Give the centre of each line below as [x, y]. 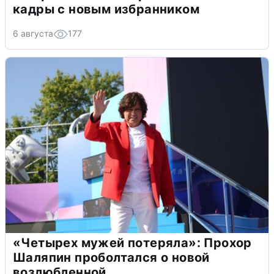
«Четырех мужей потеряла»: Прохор [132, 243]
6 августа [33, 33]
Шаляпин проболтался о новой [111, 257]
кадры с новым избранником [106, 9]
